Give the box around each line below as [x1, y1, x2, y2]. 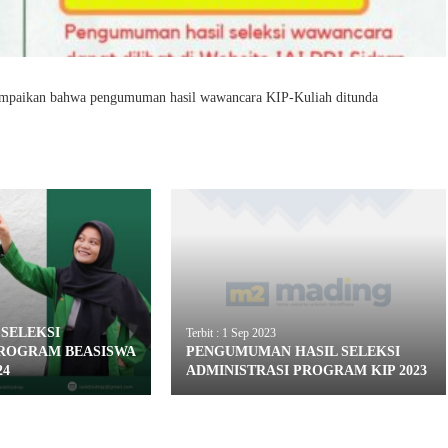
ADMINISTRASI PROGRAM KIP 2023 [186, 362, 428, 378]
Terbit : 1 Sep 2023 [186, 325, 277, 340]
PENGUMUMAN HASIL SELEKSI [186, 343, 401, 359]
